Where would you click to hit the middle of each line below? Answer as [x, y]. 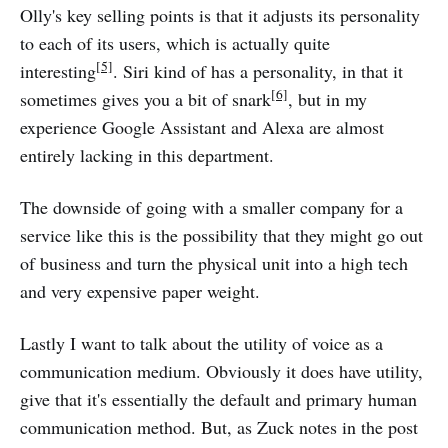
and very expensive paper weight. [140, 291]
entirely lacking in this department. [147, 155]
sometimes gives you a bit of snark [145, 99]
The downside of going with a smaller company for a [211, 207]
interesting [58, 71]
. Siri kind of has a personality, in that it [258, 71]
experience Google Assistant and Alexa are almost [202, 127]
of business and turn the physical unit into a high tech [214, 263]
